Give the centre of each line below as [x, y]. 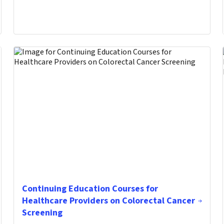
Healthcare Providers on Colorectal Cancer [108, 201]
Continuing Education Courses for [90, 189]
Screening [42, 213]
